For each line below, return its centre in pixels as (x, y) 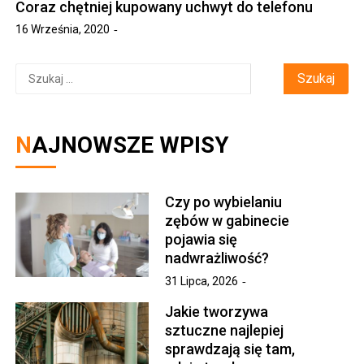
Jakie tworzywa (217, 311)
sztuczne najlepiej (225, 330)
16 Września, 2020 (63, 29)
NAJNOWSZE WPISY (131, 145)
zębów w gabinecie (227, 220)
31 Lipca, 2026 (202, 281)
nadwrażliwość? (217, 258)
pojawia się (201, 239)
